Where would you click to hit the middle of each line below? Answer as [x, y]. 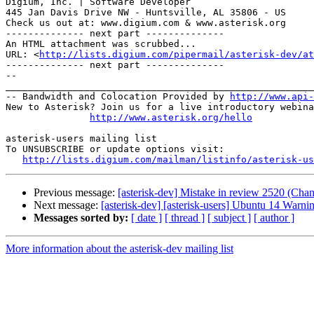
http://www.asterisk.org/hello [171, 118]
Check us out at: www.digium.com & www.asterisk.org [146, 23]
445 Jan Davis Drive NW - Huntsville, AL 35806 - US [146, 13]
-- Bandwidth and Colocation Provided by [118, 97]
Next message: [67, 205]
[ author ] [274, 218]
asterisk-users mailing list [81, 139]
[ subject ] [229, 218]
